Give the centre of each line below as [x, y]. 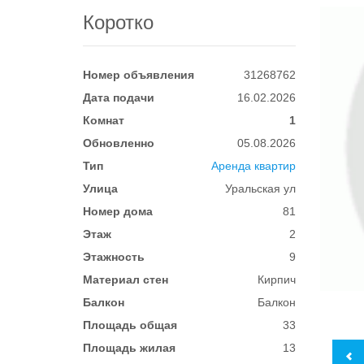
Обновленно [119, 143]
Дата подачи [119, 97]
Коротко [118, 22]
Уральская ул [261, 188]
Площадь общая [130, 325]
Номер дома [118, 211]
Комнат [104, 120]
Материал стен [126, 279]
